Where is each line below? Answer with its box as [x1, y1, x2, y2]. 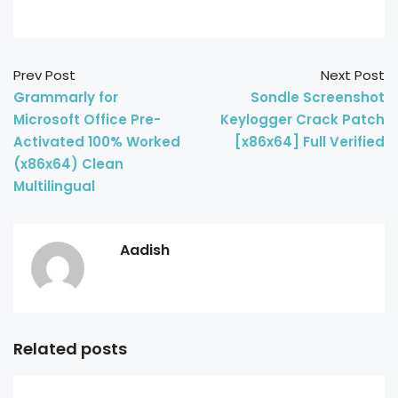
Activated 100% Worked [13, 132, 180, 151]
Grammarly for [13, 88, 118, 107]
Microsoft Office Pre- [13, 110, 161, 129]
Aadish [120, 240, 170, 260]
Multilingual [13, 177, 95, 195]
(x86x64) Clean [13, 155, 123, 173]
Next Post [321, 66, 385, 84]
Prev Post [13, 66, 76, 84]
